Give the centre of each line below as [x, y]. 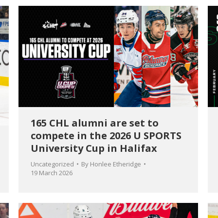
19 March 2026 [52, 173]
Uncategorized [52, 164]
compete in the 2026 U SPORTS [106, 135]
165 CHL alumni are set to [95, 123]
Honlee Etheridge [116, 164]
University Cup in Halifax [94, 148]
